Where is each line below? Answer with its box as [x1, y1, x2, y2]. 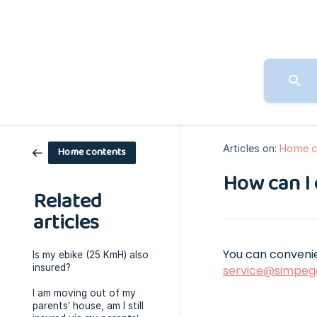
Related [33, 185, 102, 219]
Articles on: [223, 142, 277, 155]
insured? [33, 262, 71, 273]
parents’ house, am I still [33, 300, 144, 311]
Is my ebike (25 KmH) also [33, 249, 149, 260]
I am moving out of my [33, 287, 136, 299]
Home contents [58, 144, 127, 161]
